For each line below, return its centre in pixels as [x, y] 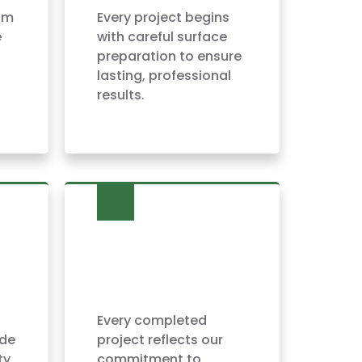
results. [121, 95]
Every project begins [164, 17]
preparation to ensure [170, 56]
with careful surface [162, 36]
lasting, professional [164, 75]
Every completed [152, 320]
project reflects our [160, 339]
